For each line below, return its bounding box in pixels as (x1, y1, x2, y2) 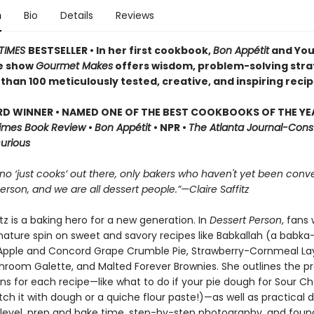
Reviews (115, 8, 154, 22)
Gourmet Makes (35, 59, 113, 73)
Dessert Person (209, 213, 282, 227)
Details (60, 8, 93, 22)
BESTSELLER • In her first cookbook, (27, 43, 213, 57)
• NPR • (153, 121, 189, 135)
